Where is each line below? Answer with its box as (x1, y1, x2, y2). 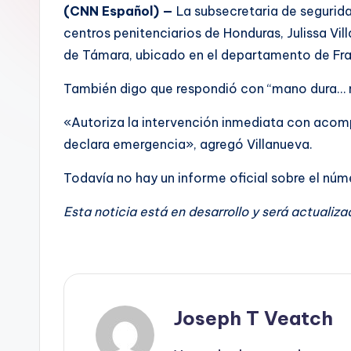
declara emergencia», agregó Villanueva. (63, 136, 313, 152)
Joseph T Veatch (174, 306, 333, 330)
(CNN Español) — (63, 2, 173, 19)
